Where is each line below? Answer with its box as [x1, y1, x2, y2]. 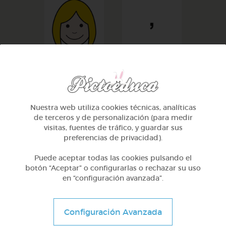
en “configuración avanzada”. [63, 174, 163, 183]
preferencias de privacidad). [64, 133, 162, 143]
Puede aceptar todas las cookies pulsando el [34, 153, 192, 163]
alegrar [63, 60, 86, 69]
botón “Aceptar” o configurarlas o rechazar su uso [25, 163, 201, 173]
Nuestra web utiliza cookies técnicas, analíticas [30, 103, 196, 112]
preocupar [57, 163, 91, 172]
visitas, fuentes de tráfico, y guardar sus [43, 123, 183, 133]
